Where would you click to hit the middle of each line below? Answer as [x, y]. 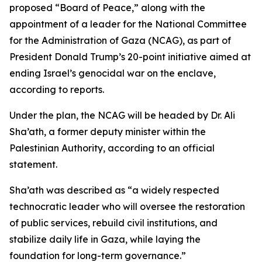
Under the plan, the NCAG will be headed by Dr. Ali [122, 115]
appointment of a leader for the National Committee [128, 24]
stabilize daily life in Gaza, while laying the [105, 239]
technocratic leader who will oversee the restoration [127, 206]
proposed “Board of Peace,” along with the [107, 8]
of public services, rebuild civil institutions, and [113, 223]
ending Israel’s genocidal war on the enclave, [113, 73]
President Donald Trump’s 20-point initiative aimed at [130, 57]
